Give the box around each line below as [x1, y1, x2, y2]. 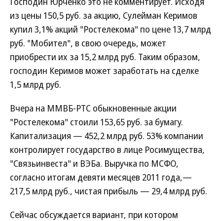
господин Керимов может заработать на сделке [10, 65, 199, 76]
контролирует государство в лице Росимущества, [10, 144, 205, 155]
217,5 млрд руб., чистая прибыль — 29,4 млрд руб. [10, 185, 207, 197]
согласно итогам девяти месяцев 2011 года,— [10, 171, 192, 183]
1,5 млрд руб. [10, 78, 61, 90]
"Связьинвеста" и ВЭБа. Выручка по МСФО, [10, 157, 179, 169]
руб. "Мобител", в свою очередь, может [10, 37, 166, 49]
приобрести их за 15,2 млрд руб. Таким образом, [10, 51, 200, 63]
